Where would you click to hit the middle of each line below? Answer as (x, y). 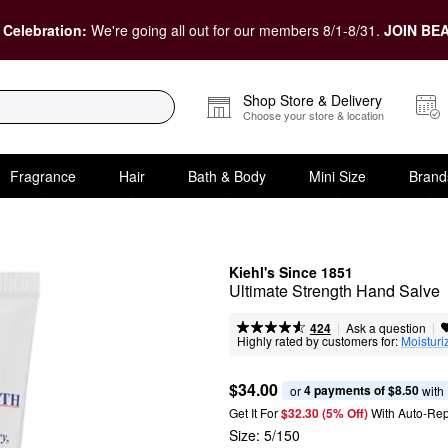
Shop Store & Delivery (312, 100)
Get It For (253, 412)
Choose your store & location (313, 115)
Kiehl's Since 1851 (291, 272)
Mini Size (337, 175)
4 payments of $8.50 (361, 389)
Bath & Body (226, 175)
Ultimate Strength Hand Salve (334, 290)
